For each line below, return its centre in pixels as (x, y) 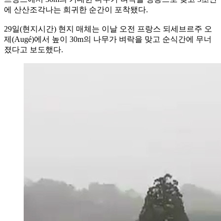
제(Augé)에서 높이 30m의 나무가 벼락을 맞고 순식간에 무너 (108, 39)
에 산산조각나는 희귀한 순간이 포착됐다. (76, 9)
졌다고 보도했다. (34, 49)
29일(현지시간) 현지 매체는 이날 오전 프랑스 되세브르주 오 (108, 29)
